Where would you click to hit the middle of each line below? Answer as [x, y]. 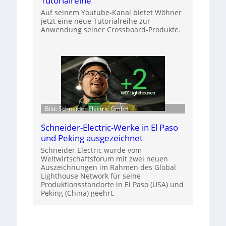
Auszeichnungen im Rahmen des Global [108, 167]
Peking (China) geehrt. [78, 193]
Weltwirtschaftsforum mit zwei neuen [104, 158]
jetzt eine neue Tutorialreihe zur [95, 21]
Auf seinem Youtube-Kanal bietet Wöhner [111, 13]
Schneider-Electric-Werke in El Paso [109, 127]
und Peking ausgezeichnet [92, 138]
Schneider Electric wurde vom [91, 150]
